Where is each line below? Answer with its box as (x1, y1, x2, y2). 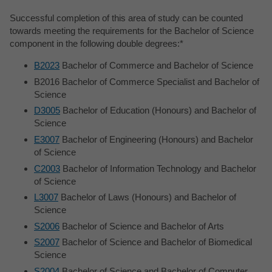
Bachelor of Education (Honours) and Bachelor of (60, 105, 256, 116)
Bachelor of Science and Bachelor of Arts (59, 220, 224, 231)
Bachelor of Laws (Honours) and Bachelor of (58, 192, 236, 203)
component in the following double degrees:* (10, 38, 183, 49)
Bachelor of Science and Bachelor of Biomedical (59, 237, 252, 248)
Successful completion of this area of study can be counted (10, 13, 243, 24)
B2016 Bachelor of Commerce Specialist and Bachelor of (34, 76, 259, 87)
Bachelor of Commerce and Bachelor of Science (59, 60, 253, 71)
